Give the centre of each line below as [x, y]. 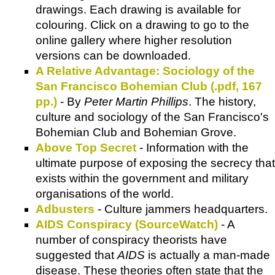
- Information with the [192, 147]
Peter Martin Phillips [136, 101]
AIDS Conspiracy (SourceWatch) [127, 224]
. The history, [222, 101]
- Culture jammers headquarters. [181, 209]
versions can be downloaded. [113, 55]
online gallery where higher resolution [134, 40]
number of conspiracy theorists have [131, 239]
